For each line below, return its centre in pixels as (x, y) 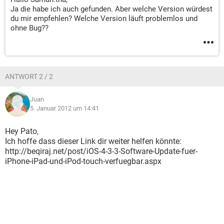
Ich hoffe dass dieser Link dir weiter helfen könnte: (93, 141)
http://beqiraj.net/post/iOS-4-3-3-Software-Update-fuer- (101, 151)
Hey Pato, (22, 131)
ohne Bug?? (29, 28)
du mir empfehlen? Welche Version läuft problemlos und (104, 18)
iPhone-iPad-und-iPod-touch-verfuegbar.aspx (83, 161)
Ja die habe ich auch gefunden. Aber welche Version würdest (111, 9)
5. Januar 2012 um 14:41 (64, 108)
